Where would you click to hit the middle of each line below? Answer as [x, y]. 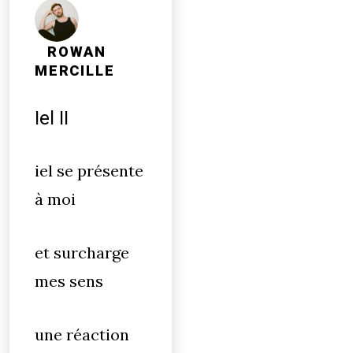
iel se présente [89, 171]
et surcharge [82, 253]
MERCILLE [75, 71]
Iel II [52, 118]
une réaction [82, 334]
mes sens [71, 281]
